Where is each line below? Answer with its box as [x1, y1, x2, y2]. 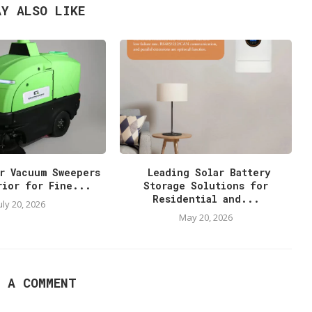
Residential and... [152, 192, 260, 206]
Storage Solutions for [143, 179, 269, 193]
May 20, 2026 [179, 211, 233, 224]
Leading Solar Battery [141, 166, 270, 180]
